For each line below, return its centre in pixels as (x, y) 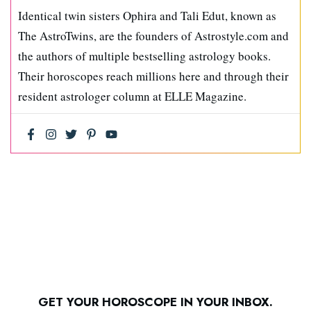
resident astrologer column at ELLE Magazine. (132, 96)
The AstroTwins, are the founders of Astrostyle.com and (153, 35)
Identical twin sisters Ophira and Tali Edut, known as (147, 15)
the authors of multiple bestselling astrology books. (144, 56)
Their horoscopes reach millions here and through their (153, 76)
